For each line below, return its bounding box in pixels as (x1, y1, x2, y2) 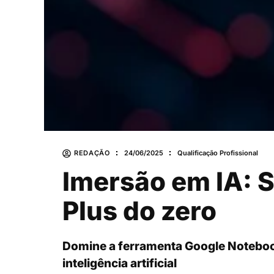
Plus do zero (62, 194, 217, 226)
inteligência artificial (62, 256, 177, 270)
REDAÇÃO (74, 149, 110, 158)
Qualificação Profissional (177, 149, 258, 158)
